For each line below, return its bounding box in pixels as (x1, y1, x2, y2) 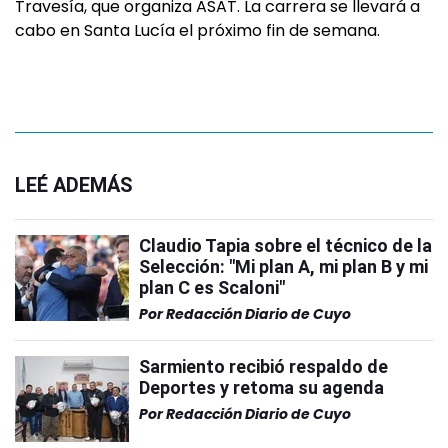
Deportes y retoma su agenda (139, 377, 384, 398)
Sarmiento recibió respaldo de (139, 356, 388, 377)
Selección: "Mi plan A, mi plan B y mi (139, 256, 428, 277)
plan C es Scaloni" (139, 277, 285, 298)
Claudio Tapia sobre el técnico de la (139, 235, 432, 256)
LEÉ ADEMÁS (15, 173, 133, 197)
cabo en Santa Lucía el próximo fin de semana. (15, 19, 380, 42)
